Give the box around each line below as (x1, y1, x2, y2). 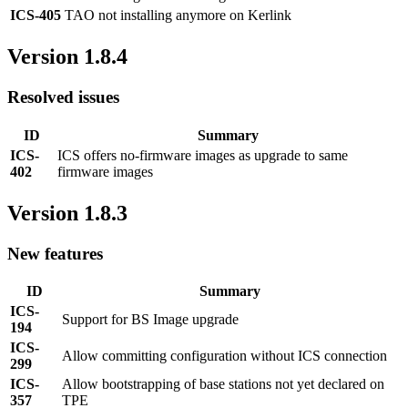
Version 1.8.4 (7, 45, 127, 69)
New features (7, 243, 103, 263)
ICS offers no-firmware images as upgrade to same (57, 147, 348, 163)
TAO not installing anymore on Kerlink (65, 7, 291, 24)
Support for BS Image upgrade (62, 311, 239, 328)
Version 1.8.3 (7, 200, 127, 225)
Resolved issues (7, 87, 119, 107)
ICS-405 (10, 7, 61, 24)
